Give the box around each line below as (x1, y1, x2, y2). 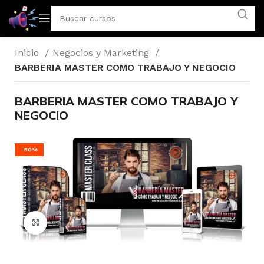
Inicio (15, 47, 42, 58)
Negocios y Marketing (52, 47, 152, 58)
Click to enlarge (47, 217, 115, 227)
